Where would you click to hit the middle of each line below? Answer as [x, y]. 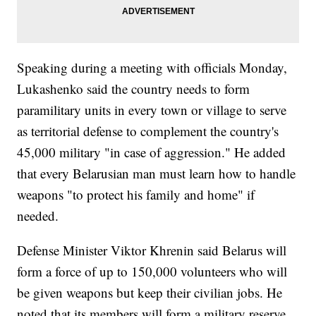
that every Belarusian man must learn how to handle [157, 174]
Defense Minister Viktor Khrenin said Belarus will [152, 250]
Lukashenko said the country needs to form [134, 89]
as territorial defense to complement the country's [148, 131]
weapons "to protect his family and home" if [136, 195]
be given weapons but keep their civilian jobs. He [150, 293]
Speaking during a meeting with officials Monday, [152, 68]
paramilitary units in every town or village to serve [152, 110]
